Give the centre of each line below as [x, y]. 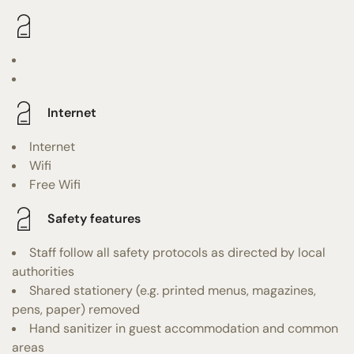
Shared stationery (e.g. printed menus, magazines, [173, 290]
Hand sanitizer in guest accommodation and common [184, 328]
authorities [43, 271]
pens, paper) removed [76, 309]
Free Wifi [55, 184]
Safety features [94, 219]
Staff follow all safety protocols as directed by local [177, 252]
